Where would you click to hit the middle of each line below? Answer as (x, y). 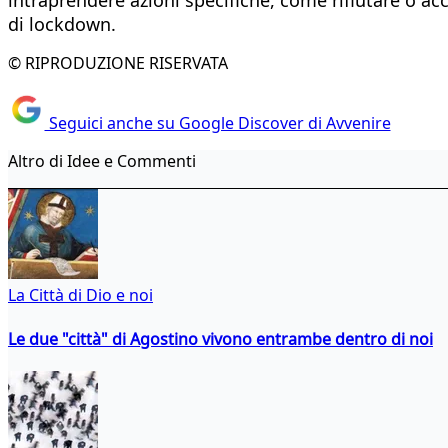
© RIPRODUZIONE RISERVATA (118, 62)
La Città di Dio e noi (80, 295)
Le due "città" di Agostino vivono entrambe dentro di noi (220, 338)
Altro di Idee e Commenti (102, 161)
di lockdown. (62, 23)
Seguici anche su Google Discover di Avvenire (217, 123)
